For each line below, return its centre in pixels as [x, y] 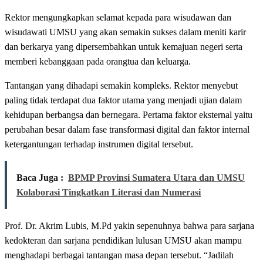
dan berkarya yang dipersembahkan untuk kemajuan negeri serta [124, 47]
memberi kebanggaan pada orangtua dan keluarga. [98, 62]
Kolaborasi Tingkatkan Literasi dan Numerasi [109, 193]
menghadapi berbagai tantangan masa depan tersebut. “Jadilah [119, 255]
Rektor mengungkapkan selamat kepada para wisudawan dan [118, 18]
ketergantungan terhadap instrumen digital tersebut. [99, 144]
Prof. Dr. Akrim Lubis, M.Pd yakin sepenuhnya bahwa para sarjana [129, 226]
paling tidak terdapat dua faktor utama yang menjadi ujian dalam [123, 100]
